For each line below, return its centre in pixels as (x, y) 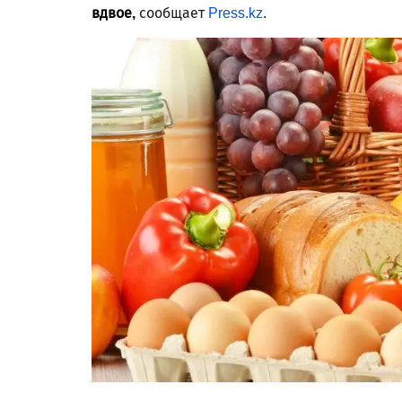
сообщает (172, 13)
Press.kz (236, 13)
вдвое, (114, 13)
